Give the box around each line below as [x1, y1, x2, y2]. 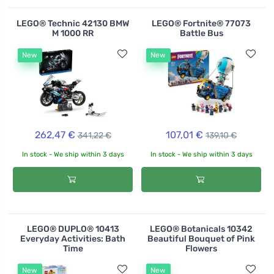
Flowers [185, 243, 217, 254]
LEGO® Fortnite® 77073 [152, 18, 251, 29]
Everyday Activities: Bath [20, 234, 125, 245]
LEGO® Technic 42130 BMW [17, 18, 129, 29]
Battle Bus [179, 28, 223, 39]
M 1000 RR [52, 28, 94, 39]
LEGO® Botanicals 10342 [150, 224, 253, 235]
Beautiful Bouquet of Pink [147, 234, 255, 245]
